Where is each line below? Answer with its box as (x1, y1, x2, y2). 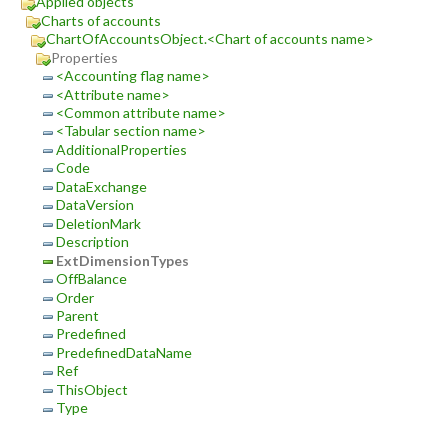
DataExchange (56, 177, 147, 195)
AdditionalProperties (56, 140, 187, 158)
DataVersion (56, 196, 134, 214)
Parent (56, 306, 99, 324)
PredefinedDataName (56, 343, 192, 361)
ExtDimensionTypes (56, 251, 189, 269)
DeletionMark (56, 214, 141, 232)
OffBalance (56, 270, 127, 288)
